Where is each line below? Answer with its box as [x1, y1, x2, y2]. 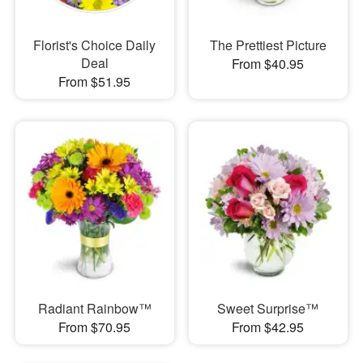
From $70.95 [58, 318, 131, 336]
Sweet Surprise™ [217, 299, 319, 318]
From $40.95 [232, 53, 305, 73]
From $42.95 [232, 318, 305, 336]
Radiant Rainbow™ [37, 299, 152, 318]
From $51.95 [58, 71, 131, 91]
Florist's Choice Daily [33, 35, 156, 54]
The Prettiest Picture [209, 35, 327, 54]
